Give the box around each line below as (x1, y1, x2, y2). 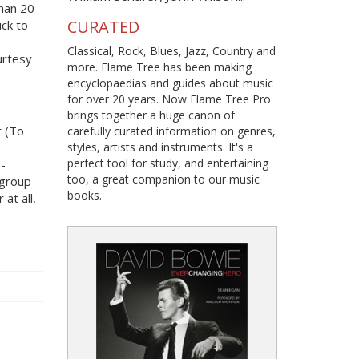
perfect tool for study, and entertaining (67, 155, 268, 171)
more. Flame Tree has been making (67, 58, 252, 75)
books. (67, 187, 102, 203)
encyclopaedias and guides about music (67, 75, 273, 91)
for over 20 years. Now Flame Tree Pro (67, 91, 271, 107)
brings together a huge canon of (67, 107, 235, 123)
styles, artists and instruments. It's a (67, 139, 253, 155)
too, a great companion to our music (67, 171, 260, 187)
